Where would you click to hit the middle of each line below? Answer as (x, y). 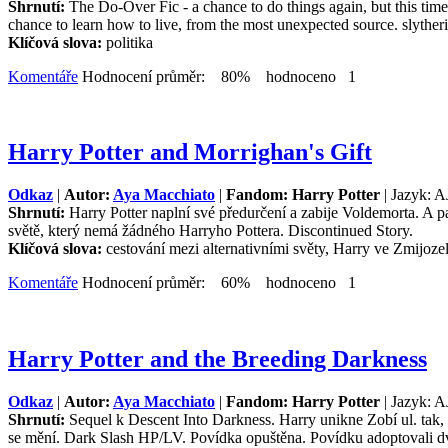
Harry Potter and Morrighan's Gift (190, 152)
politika (129, 42)
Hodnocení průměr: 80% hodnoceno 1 (217, 76)
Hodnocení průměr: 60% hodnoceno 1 (217, 283)
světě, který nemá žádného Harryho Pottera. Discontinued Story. (210, 231)
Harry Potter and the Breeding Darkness (217, 359)
